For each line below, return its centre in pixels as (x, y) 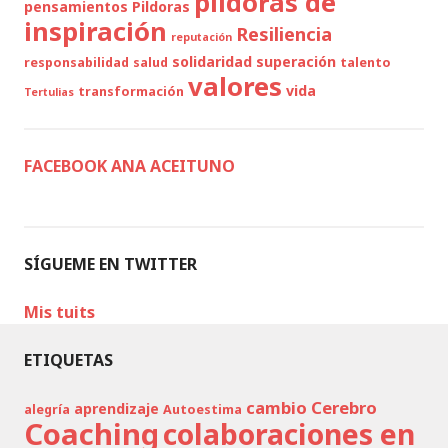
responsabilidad (76, 62)
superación (296, 61)
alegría (47, 409)
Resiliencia (284, 34)
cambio (276, 407)
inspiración (95, 31)
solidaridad (212, 61)
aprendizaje (116, 408)
